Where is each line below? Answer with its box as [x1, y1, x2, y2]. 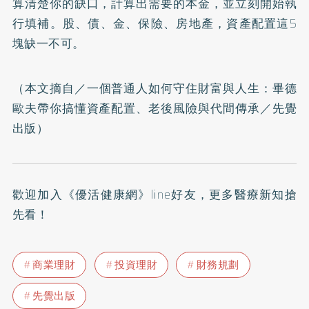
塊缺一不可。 [12, 34, 85, 52]
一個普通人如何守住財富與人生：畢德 [86, 79, 297, 97]
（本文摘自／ [12, 79, 87, 97]
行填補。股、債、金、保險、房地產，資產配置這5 [12, 14, 297, 32]
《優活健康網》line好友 [62, 185, 197, 203]
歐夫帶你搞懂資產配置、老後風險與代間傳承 [12, 99, 260, 117]
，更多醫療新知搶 [196, 185, 297, 203]
